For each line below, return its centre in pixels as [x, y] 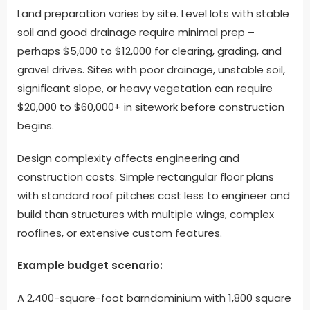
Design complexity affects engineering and [128, 158]
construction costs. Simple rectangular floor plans [146, 177]
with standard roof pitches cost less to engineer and [154, 196]
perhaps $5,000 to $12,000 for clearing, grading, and [149, 51]
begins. [36, 126]
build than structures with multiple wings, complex [146, 215]
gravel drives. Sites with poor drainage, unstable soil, [151, 70]
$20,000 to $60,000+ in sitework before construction [151, 107]
